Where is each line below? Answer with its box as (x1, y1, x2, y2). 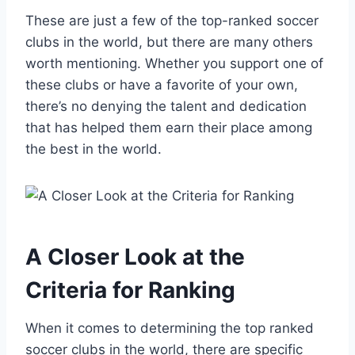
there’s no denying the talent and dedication (25, 97, 307, 114)
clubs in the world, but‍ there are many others (25, 33, 313, 50)
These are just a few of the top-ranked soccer (25, 12, 319, 29)
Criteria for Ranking (25, 276, 235, 303)
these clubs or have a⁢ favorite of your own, (25, 76, 298, 93)
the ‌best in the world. (25, 140, 162, 157)
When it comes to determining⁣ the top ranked (25, 319, 314, 336)
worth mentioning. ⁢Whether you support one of (25, 55, 323, 71)
